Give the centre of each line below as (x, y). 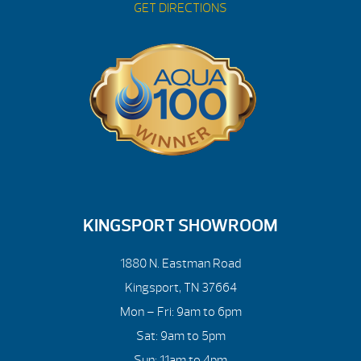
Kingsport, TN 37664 (180, 287)
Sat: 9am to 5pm (180, 336)
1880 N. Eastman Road (180, 263)
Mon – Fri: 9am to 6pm (180, 311)
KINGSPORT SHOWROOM (180, 225)
